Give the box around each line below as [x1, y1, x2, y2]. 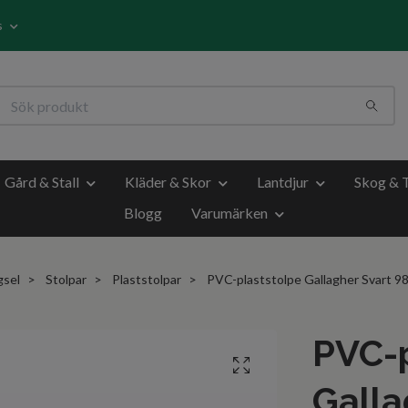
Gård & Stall [5, 173, 79, 190]
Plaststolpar [111, 270, 181, 287]
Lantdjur [257, 173, 309, 190]
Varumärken [191, 203, 268, 221]
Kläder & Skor [125, 173, 211, 190]
